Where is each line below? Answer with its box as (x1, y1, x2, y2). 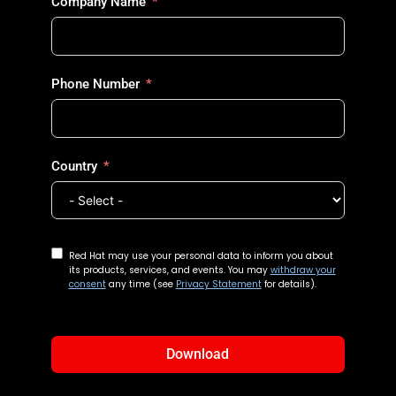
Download (166, 345, 230, 362)
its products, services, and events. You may (68, 263, 270, 277)
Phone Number (50, 75, 140, 92)
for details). (263, 277, 316, 291)
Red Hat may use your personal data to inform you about (68, 248, 333, 263)
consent (68, 277, 106, 291)
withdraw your (270, 263, 336, 277)
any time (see (108, 277, 176, 291)
